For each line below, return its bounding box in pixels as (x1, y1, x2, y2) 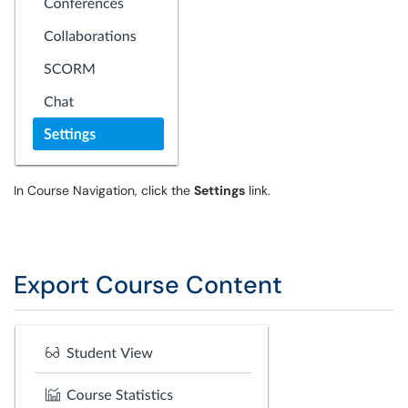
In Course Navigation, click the (14, 182, 194, 199)
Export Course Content (14, 269, 282, 301)
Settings (194, 182, 245, 199)
